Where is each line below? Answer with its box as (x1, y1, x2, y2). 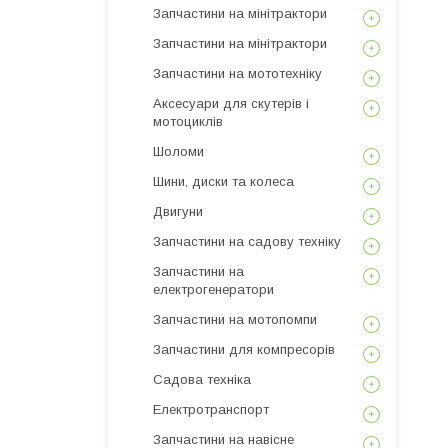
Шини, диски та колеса (153, 174, 294, 189)
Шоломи (153, 144, 204, 159)
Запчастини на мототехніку (153, 66, 322, 81)
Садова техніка (153, 372, 251, 387)
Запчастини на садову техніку (153, 234, 341, 249)
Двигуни (153, 204, 203, 219)
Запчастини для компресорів (153, 342, 335, 357)
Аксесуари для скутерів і (153, 96, 309, 111)
